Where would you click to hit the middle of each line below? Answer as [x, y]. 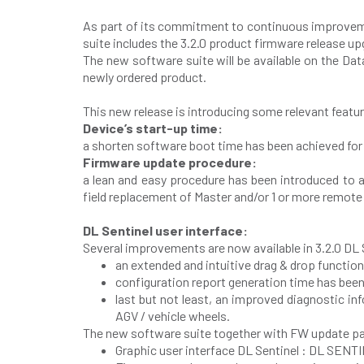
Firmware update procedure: [170, 162]
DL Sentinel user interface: [165, 230]
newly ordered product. [145, 76]
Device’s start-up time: [153, 128]
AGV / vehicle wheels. [173, 315]
